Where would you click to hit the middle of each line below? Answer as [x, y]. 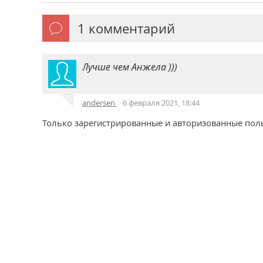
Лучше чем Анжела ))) [130, 67]
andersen [100, 103]
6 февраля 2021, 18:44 [161, 103]
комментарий [130, 28]
